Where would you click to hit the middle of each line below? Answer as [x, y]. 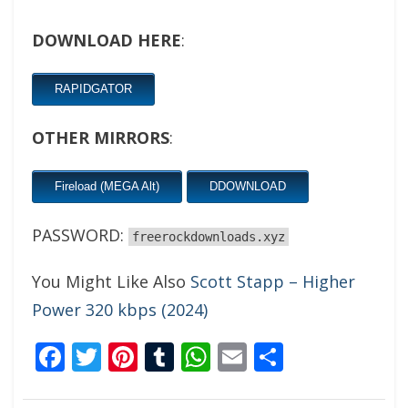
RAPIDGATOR [93, 89]
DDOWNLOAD [248, 186]
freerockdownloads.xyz [209, 237]
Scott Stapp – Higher [273, 281]
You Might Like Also [111, 281]
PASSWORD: [80, 235]
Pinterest [199, 357]
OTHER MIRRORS [101, 138]
